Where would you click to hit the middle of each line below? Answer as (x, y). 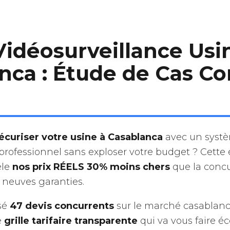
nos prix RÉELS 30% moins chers (91, 167)
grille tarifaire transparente (71, 221)
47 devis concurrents (62, 206)
